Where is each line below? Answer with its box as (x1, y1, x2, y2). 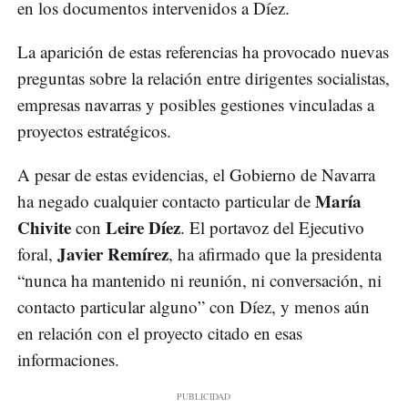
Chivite (17, 215, 71, 240)
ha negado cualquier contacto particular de (17, 189, 315, 213)
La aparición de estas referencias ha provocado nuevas (17, 40, 389, 64)
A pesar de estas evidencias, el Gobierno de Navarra (17, 163, 375, 187)
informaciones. (17, 348, 119, 372)
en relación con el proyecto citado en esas (17, 321, 302, 345)
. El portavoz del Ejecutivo (180, 216, 364, 240)
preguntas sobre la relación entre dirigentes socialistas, (17, 66, 390, 90)
